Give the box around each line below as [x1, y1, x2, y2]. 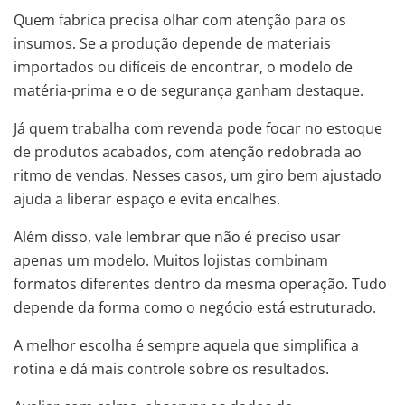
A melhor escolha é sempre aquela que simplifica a [14, 335, 359, 356]
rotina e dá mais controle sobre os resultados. [14, 359, 329, 380]
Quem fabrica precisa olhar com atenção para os [14, 10, 346, 31]
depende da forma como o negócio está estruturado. [14, 297, 376, 318]
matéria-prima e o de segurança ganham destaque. [14, 80, 363, 101]
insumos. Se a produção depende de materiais [14, 33, 331, 54]
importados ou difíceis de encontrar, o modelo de [14, 57, 353, 78]
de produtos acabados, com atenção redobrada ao [14, 142, 362, 163]
